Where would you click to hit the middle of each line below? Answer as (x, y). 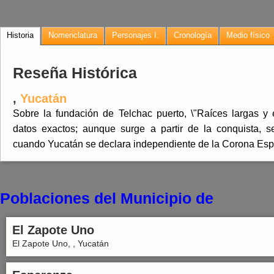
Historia (20, 35)
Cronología (193, 35)
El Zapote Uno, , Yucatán (61, 243)
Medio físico (248, 35)
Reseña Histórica (75, 73)
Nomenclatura (73, 35)
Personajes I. (135, 35)
